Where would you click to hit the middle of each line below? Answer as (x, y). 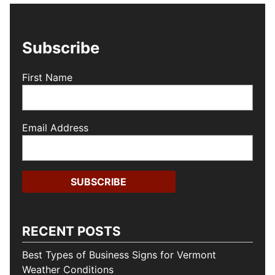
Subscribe (61, 48)
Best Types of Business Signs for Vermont (119, 255)
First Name (47, 78)
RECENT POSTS (72, 231)
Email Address (55, 128)
